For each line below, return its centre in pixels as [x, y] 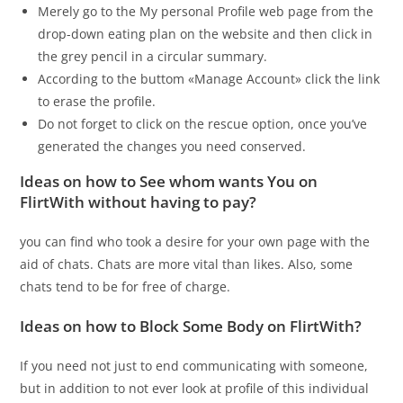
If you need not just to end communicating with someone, [194, 365]
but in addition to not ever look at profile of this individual [195, 388]
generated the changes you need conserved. [172, 146]
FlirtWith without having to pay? [139, 201]
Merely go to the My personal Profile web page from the [206, 11]
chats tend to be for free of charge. [125, 286]
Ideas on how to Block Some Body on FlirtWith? [191, 326]
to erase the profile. [97, 101]
